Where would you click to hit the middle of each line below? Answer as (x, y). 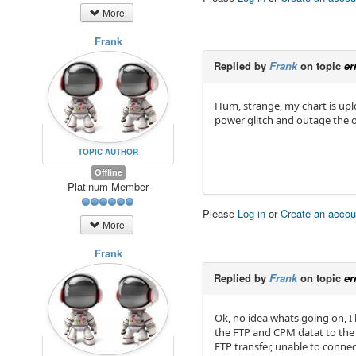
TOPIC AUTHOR (108, 151)
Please (221, 214)
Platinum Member (108, 186)
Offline (108, 172)
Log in (252, 214)
